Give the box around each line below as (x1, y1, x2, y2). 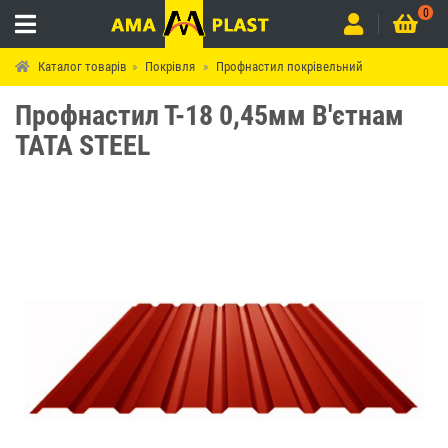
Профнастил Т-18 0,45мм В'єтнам (15, 99, 404, 132)
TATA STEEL (15, 129, 150, 162)
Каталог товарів (38, 59, 127, 74)
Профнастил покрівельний (216, 59, 363, 74)
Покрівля (145, 59, 195, 74)
